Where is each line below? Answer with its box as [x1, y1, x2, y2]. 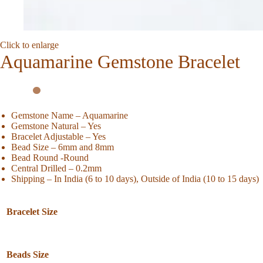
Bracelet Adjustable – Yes [11, 131, 106, 141]
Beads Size [6, 249, 49, 259]
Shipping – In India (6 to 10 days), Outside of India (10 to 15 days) [11, 173, 259, 184]
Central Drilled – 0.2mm [11, 163, 102, 173]
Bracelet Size [6, 206, 58, 217]
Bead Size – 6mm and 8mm [11, 141, 114, 152]
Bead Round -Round [11, 152, 89, 163]
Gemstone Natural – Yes [11, 120, 102, 131]
